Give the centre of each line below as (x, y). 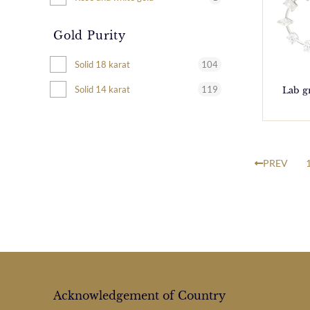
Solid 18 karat (102, 64)
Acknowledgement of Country (139, 296)
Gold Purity (90, 35)
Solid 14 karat (102, 89)
